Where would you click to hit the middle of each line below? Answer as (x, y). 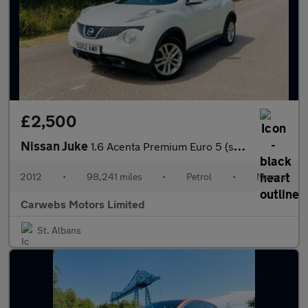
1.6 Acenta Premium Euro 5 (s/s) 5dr (162, 146)
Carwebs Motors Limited (83, 204)
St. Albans (59, 230)
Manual (272, 176)
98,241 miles (114, 176)
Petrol (199, 176)
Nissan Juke (56, 146)
